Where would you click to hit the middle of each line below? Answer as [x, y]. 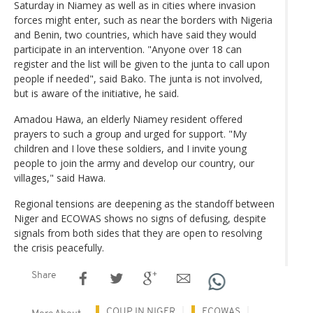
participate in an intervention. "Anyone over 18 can [128, 49]
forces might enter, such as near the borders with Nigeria [143, 20]
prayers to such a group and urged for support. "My [130, 133]
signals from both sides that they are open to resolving [138, 233]
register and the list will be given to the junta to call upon [142, 64]
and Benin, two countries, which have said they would [135, 34]
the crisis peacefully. [59, 247]
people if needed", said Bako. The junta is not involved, [138, 78]
